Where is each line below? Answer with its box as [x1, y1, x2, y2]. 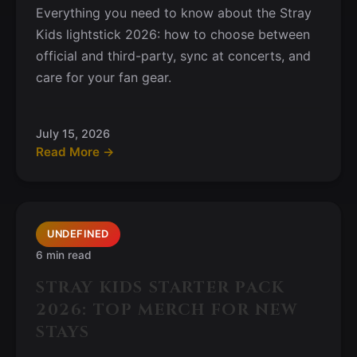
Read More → [36, 144, 115, 159]
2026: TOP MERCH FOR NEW [36, 299, 298, 320]
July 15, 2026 [36, 127, 110, 140]
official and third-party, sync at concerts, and [36, 48, 311, 64]
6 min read [36, 249, 92, 261]
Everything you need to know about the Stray [36, 5, 312, 21]
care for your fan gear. [36, 69, 171, 85]
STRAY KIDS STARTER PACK [36, 277, 285, 298]
